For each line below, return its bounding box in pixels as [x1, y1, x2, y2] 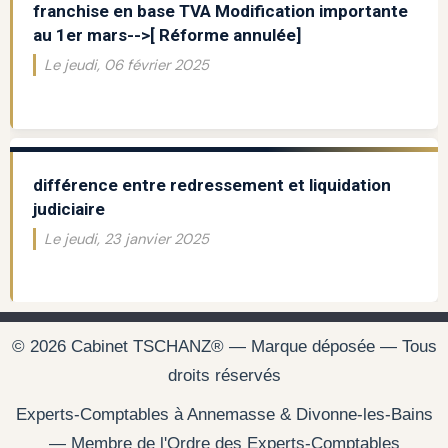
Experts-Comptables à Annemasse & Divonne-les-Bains [15, 405, 433, 425]
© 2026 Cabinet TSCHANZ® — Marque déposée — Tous [11, 337, 437, 357]
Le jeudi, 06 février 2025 [43, 55, 209, 76]
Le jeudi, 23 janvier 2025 [43, 229, 209, 250]
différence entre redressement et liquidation [32, 175, 391, 196]
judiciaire [32, 199, 105, 220]
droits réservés [167, 366, 281, 386]
